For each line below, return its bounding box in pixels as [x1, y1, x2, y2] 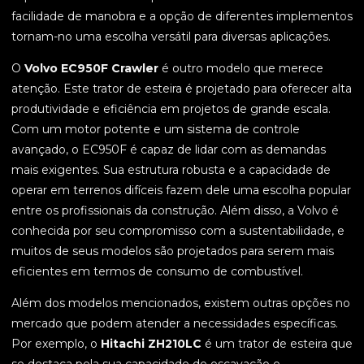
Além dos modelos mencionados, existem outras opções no [11, 296, 350, 311]
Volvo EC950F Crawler [24, 61, 158, 76]
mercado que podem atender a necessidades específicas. [11, 316, 338, 331]
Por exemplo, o [11, 336, 101, 352]
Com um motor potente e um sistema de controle [11, 122, 300, 137]
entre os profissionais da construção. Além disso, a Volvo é [11, 203, 339, 219]
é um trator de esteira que [201, 336, 353, 352]
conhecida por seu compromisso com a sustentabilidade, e [11, 223, 344, 239]
